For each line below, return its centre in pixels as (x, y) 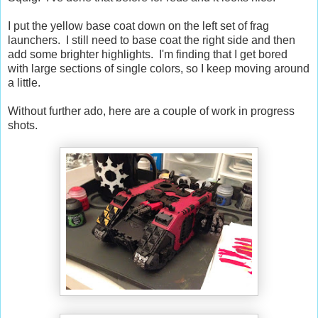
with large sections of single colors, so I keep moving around (159, 68)
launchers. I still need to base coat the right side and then (152, 40)
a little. (24, 82)
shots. (23, 125)
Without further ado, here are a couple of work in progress (151, 111)
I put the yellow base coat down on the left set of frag (138, 26)
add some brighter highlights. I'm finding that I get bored (148, 54)
